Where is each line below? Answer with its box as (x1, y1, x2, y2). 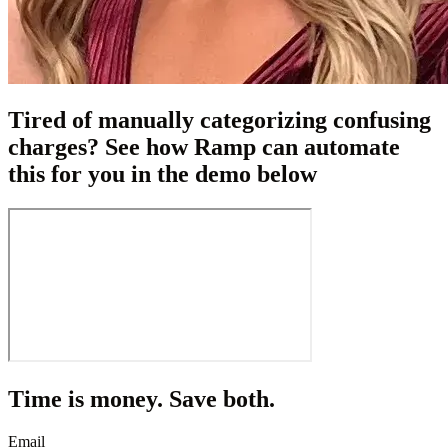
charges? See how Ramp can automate (8, 134, 400, 161)
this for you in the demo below (8, 161, 317, 188)
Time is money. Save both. (8, 386, 275, 413)
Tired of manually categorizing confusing (8, 107, 431, 134)
